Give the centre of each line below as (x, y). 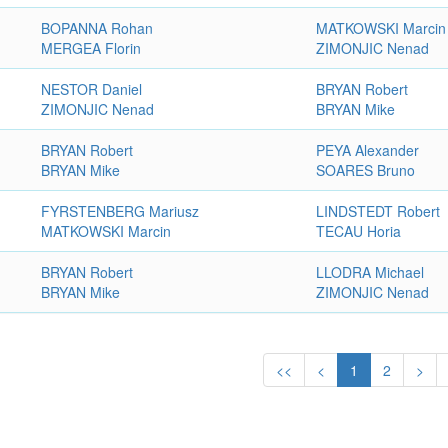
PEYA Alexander (368, 150)
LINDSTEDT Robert (378, 211)
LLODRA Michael (370, 272)
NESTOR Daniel (92, 89)
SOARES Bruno (366, 170)
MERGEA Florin (91, 48)
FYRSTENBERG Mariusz (120, 211)
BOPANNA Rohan (97, 28)
